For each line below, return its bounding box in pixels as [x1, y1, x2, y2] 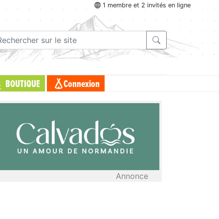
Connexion [63, 79, 100, 89]
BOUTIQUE [5, 79, 40, 89]
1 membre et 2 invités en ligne [101, 1, 191, 9]
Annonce [116, 171, 148, 181]
